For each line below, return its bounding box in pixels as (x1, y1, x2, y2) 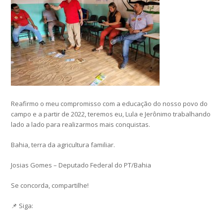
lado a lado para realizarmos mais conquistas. (11, 120, 151, 129)
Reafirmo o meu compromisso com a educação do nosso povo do (11, 99, 208, 109)
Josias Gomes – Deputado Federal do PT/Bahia (11, 161, 152, 170)
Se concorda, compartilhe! (11, 181, 89, 190)
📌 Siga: (11, 201, 34, 211)
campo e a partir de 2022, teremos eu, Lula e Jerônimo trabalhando (11, 110, 211, 119)
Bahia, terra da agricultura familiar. (11, 140, 115, 150)
